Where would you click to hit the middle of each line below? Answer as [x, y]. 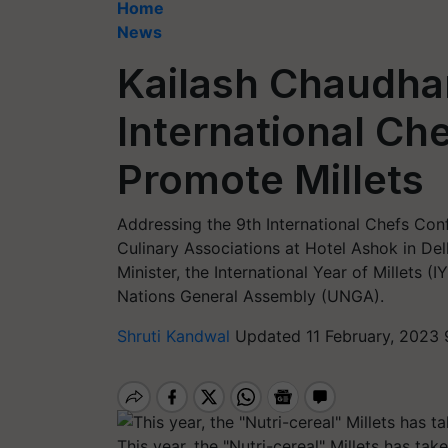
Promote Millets [270, 179]
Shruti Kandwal [176, 336]
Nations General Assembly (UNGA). [250, 296]
